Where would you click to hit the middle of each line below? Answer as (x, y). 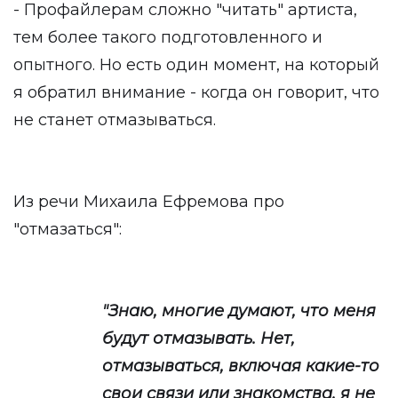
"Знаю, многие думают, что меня (239, 311)
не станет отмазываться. (115, 120)
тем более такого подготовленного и (168, 37)
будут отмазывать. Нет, (199, 338)
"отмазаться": (68, 229)
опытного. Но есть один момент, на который (196, 65)
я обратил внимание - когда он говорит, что (196, 92)
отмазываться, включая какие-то (241, 366)
